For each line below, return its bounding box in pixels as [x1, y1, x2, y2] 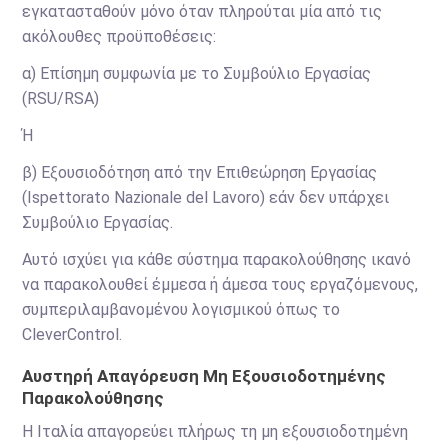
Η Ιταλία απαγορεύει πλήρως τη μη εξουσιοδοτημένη [22, 422, 409, 441]
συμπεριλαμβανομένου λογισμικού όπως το [22, 300, 341, 319]
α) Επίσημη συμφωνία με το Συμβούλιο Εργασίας [22, 64, 372, 83]
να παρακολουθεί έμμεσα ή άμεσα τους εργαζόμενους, [22, 275, 419, 294]
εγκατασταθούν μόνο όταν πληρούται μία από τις [22, 2, 383, 21]
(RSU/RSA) [22, 89, 100, 108]
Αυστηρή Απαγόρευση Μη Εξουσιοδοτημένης [22, 366, 387, 386]
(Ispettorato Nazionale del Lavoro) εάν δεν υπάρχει [22, 188, 390, 207]
